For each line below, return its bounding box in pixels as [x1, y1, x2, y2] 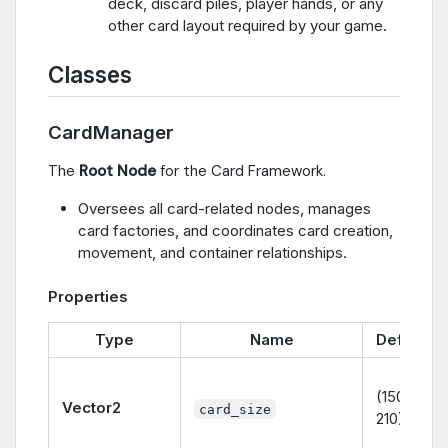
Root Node [79, 161, 156, 182]
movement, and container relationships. [78, 243, 347, 263]
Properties [48, 287, 128, 307]
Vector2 [62, 398, 121, 418]
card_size [199, 401, 272, 417]
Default [376, 330, 430, 350]
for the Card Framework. [156, 161, 326, 182]
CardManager [48, 121, 174, 145]
